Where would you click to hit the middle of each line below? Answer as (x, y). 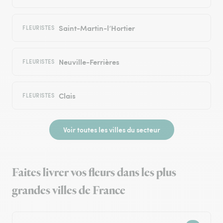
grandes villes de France (69, 191)
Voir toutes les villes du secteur (111, 130)
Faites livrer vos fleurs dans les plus (94, 173)
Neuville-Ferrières (89, 62)
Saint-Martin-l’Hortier (97, 28)
